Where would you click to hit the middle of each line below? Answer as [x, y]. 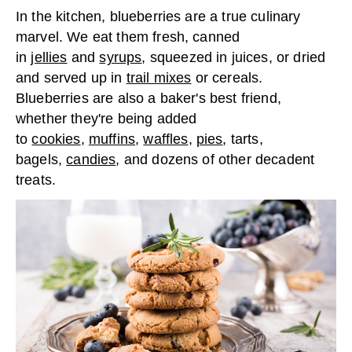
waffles [166, 139]
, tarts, [243, 139]
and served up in [71, 78]
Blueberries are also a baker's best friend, [148, 98]
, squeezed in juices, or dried [234, 57]
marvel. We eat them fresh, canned [128, 37]
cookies [56, 139]
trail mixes [159, 78]
